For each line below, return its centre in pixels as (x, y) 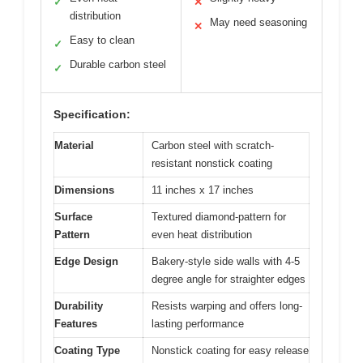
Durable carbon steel (118, 64)
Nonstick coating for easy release (230, 350)
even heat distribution (202, 234)
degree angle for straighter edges (228, 279)
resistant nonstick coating (212, 163)
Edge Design (86, 261)
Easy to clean (102, 40)
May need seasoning (258, 22)
